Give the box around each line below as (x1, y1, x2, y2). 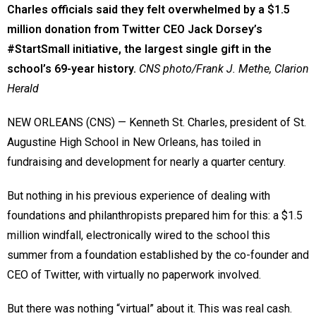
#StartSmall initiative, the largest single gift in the (7, 42, 272, 56)
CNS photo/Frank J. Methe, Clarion (139, 61, 309, 75)
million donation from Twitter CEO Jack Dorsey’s (7, 22, 262, 36)
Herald (7, 81, 39, 95)
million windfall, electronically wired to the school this (7, 228, 270, 242)
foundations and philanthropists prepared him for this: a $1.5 (7, 208, 303, 222)
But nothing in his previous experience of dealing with (7, 188, 270, 202)
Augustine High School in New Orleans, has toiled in (7, 135, 261, 149)
